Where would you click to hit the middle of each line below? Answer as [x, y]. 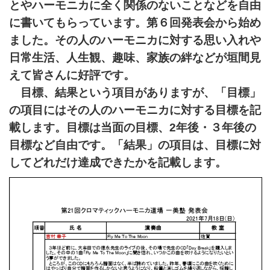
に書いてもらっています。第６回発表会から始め [135, 23]
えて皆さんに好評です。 [72, 75]
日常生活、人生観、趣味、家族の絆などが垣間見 [135, 58]
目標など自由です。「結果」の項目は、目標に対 [135, 145]
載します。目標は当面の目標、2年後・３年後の [133, 128]
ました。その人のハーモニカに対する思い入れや [135, 40]
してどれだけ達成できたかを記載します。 [118, 163]
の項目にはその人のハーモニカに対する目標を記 [135, 110]
